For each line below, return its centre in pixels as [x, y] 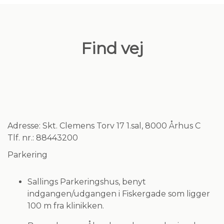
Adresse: [24, 125]
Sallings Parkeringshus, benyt [87, 181]
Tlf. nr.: [21, 137]
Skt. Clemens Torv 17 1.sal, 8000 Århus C [120, 125]
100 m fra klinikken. [67, 205]
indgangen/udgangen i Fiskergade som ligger [119, 193]
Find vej [112, 48]
